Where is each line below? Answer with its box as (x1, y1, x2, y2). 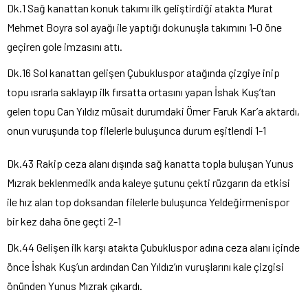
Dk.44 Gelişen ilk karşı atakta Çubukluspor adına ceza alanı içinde (7, 240, 300, 254)
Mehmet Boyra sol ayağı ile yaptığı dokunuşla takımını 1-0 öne (7, 20, 282, 34)
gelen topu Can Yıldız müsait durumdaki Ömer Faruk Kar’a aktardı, (7, 104, 300, 118)
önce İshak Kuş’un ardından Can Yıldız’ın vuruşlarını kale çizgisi (7, 259, 284, 273)
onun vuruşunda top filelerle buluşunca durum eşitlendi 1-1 (7, 123, 266, 137)
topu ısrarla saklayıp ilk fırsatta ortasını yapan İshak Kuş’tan (7, 85, 276, 98)
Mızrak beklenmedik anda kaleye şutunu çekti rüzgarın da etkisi (7, 175, 290, 189)
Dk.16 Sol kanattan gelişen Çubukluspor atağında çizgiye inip (7, 65, 280, 79)
